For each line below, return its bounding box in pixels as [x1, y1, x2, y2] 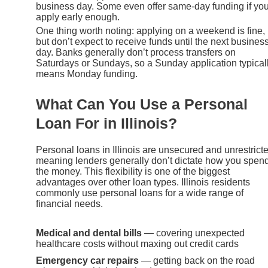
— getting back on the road [139, 255, 255, 266]
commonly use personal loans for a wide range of [36, 188, 243, 199]
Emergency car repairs [36, 255, 139, 266]
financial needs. [36, 199, 103, 209]
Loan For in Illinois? [36, 115, 177, 132]
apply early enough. [36, 11, 120, 22]
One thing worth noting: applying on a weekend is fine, [36, 25, 265, 36]
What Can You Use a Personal [36, 96, 248, 113]
